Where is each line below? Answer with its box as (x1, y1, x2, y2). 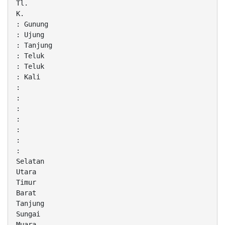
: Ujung (16, 31, 44, 39)
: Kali (16, 73, 40, 81)
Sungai (16, 210, 40, 218)
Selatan (16, 157, 44, 166)
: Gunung (16, 20, 48, 29)
